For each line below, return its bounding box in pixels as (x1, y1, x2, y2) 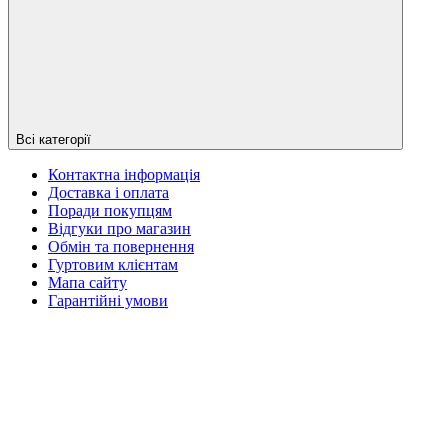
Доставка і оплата (48, 183, 169, 201)
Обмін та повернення (48, 237, 194, 255)
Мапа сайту (48, 273, 127, 291)
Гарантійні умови (48, 291, 168, 309)
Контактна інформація (48, 165, 200, 183)
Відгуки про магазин (48, 219, 191, 237)
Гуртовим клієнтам (48, 255, 178, 273)
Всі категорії (16, 131, 91, 147)
